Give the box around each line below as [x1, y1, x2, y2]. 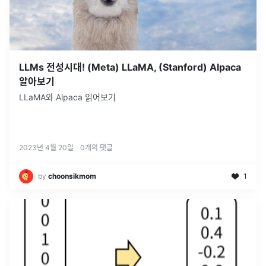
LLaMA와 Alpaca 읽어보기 [19, 91, 116, 102]
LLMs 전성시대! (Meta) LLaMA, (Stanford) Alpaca [19, 61, 241, 73]
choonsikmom [48, 171, 96, 180]
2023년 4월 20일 [19, 142, 74, 152]
